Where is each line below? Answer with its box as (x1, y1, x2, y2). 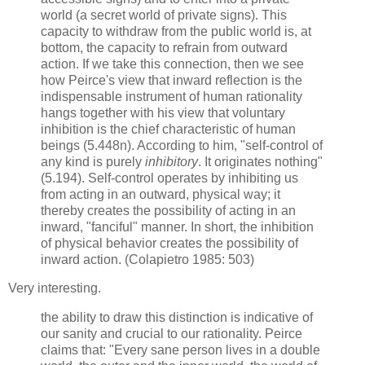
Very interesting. (8, 281, 101, 296)
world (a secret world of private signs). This (41, 7, 287, 22)
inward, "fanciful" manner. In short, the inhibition (41, 219, 314, 234)
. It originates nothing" (198, 154, 323, 169)
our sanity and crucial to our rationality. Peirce (41, 327, 302, 341)
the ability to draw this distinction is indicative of (41, 310, 313, 325)
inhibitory (145, 154, 198, 169)
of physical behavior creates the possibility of (41, 235, 298, 250)
